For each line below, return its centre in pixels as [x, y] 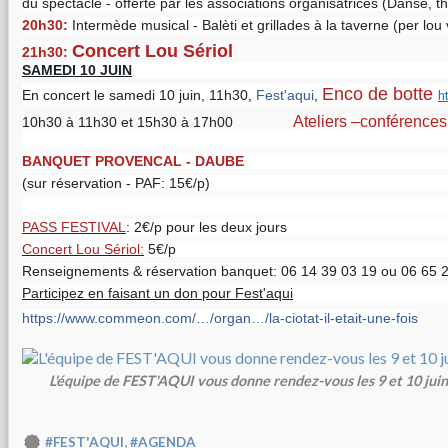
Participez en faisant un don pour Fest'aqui [157, 293]
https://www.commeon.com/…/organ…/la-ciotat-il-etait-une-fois [220, 318]
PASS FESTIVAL [74, 227]
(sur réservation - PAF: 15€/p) [116, 183]
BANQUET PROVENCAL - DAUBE [133, 161]
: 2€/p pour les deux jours [206, 227]
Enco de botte [380, 94]
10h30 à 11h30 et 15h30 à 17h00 [157, 122]
